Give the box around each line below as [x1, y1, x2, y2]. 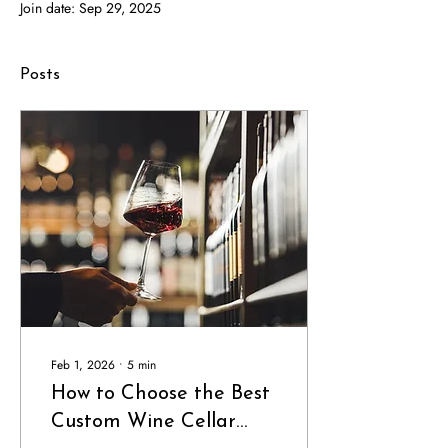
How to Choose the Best [51, 384, 270, 404]
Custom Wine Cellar [51, 412, 236, 432]
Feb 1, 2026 [51, 356, 115, 374]
